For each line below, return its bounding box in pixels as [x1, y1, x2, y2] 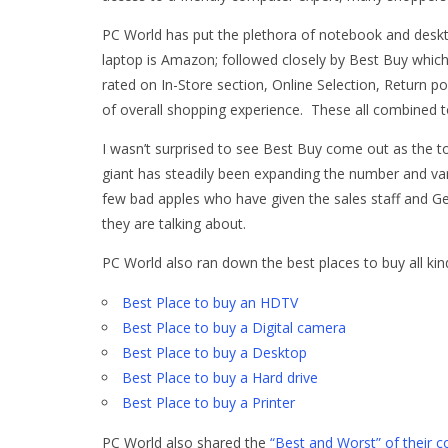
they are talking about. [102, 214, 246, 234]
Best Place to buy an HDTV [122, 293, 298, 313]
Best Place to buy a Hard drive [122, 368, 318, 388]
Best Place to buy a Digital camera [122, 318, 346, 338]
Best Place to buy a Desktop [122, 343, 307, 363]
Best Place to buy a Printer [122, 393, 295, 413]
